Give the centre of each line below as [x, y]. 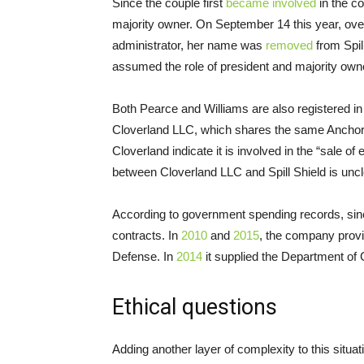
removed [289, 45]
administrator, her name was [189, 45]
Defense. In [143, 256]
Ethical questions [195, 307]
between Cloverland [166, 171]
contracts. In [147, 235]
